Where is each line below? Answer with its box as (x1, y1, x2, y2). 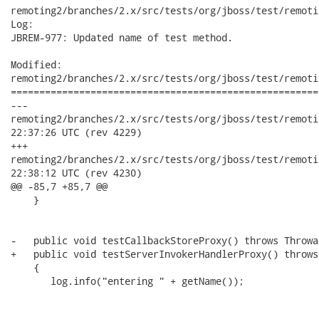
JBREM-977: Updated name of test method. (11, 31, 233, 44)
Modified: (11, 58, 62, 71)
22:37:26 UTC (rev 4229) (11, 125, 142, 139)
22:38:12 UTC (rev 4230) (11, 166, 142, 179)
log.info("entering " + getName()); (11, 274, 244, 288)
